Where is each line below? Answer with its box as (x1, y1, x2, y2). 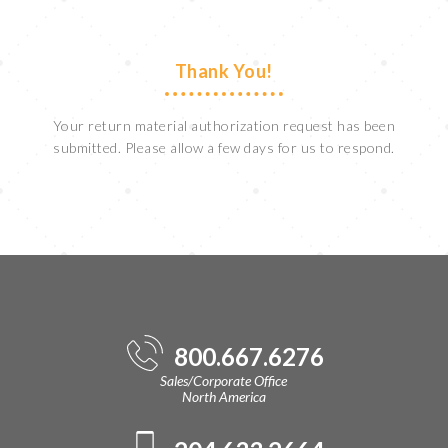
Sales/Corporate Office (160, 372, 288, 389)
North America (181, 388, 266, 405)
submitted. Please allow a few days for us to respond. (53, 139, 395, 156)
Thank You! (174, 60, 273, 82)
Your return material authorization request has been (52, 117, 396, 134)
